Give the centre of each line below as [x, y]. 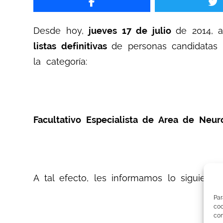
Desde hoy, [61, 31]
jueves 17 [110, 31]
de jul [147, 31]
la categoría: [60, 62]
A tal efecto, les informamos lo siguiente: [127, 178]
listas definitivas [73, 46]
